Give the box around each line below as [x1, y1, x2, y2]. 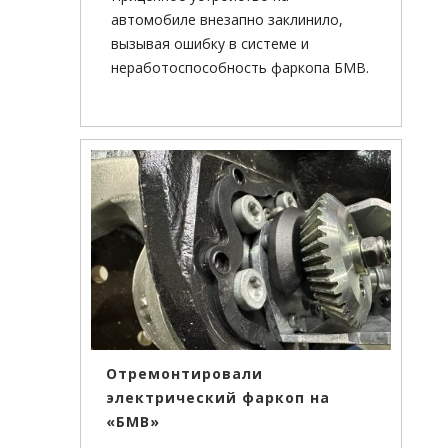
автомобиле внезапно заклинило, [111, 10, 343, 30]
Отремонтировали [106, 364, 263, 384]
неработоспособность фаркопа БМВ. [111, 58, 369, 78]
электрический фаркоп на [106, 388, 330, 408]
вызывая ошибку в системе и [111, 34, 309, 54]
